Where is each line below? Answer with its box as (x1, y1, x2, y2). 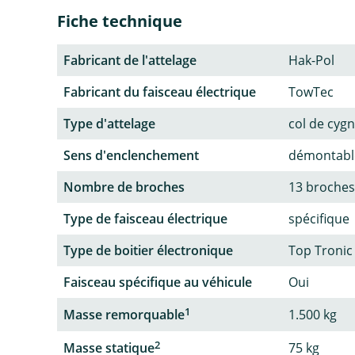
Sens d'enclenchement (63, 146, 199, 164)
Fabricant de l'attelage (63, 51, 197, 69)
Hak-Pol (288, 51, 334, 69)
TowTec (288, 82, 334, 101)
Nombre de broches (63, 177, 185, 196)
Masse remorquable (63, 305, 185, 323)
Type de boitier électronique (63, 241, 233, 259)
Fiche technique (57, 10, 182, 32)
